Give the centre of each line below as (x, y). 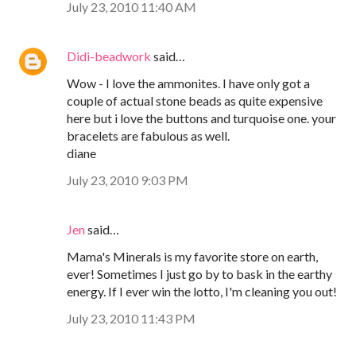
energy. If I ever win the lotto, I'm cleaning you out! (202, 291)
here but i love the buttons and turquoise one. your (201, 118)
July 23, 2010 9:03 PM (128, 180)
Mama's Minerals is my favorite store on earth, (192, 256)
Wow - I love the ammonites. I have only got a (188, 83)
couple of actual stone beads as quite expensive (195, 100)
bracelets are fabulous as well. (148, 135)
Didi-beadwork (109, 56)
